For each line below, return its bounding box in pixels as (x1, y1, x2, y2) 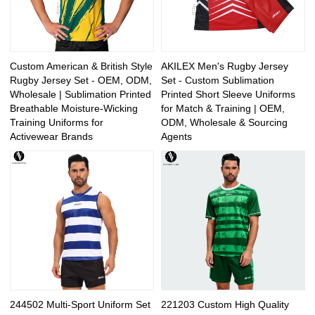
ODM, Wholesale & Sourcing (161, 116, 288, 128)
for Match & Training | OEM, (161, 102, 285, 114)
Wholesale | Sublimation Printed (10, 88, 152, 100)
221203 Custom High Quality (161, 299, 289, 311)
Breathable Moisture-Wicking (10, 102, 139, 114)
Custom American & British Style (10, 60, 153, 72)
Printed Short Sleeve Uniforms (161, 88, 295, 100)
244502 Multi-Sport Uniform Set (10, 299, 151, 311)
